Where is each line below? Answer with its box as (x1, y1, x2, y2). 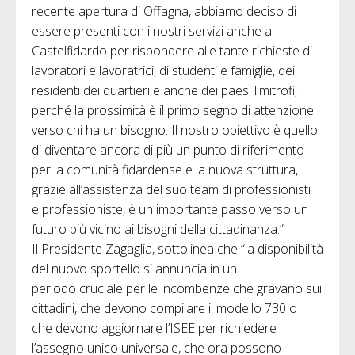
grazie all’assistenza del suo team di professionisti (32, 180, 311, 198)
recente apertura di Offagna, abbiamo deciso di (32, 2, 296, 20)
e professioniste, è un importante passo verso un (32, 200, 308, 218)
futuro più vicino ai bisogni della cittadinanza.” (32, 219, 284, 238)
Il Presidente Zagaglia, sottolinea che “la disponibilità (32, 239, 323, 258)
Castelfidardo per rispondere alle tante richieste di (32, 41, 312, 59)
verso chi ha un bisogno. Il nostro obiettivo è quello (32, 120, 318, 139)
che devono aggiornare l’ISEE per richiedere (32, 319, 277, 337)
